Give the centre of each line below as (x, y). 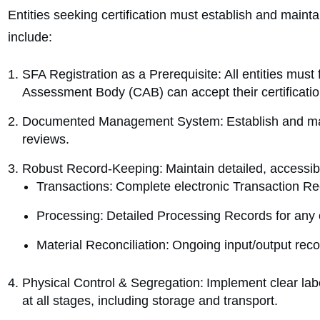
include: (30, 37)
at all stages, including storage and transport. (150, 301)
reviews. (46, 140)
